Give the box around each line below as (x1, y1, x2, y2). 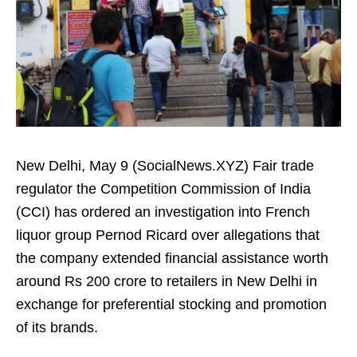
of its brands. (16, 320, 98, 335)
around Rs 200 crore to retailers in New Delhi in (16, 273, 317, 289)
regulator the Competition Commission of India (16, 181, 311, 197)
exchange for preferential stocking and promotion (16, 296, 327, 312)
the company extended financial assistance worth (16, 250, 328, 266)
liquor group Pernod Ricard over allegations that (16, 227, 320, 243)
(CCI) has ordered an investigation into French (16, 204, 310, 220)
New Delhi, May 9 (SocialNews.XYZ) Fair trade (16, 158, 314, 174)
